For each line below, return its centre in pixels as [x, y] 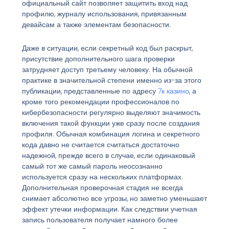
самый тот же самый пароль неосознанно [92, 166]
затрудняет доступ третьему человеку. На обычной [107, 69]
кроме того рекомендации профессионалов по [100, 101]
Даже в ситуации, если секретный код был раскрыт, [107, 48]
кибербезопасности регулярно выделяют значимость [111, 112]
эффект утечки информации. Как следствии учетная [109, 209]
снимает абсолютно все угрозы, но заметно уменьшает [114, 198]
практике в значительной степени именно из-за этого [111, 80]
